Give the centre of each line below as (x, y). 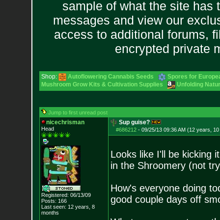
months (50, 213)
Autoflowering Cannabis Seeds (110, 77)
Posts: (49, 201)
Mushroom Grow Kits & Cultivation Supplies (102, 84)
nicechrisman (65, 122)
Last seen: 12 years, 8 (68, 207)
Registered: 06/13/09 (66, 195)
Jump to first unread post (78, 112)
